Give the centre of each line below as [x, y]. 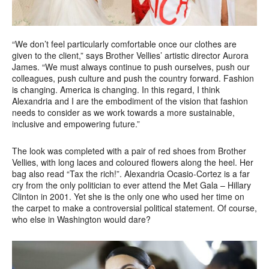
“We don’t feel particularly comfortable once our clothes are [124, 44]
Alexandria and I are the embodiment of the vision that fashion [130, 101]
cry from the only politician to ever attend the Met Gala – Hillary [131, 185]
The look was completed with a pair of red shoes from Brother [129, 150]
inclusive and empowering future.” [76, 123]
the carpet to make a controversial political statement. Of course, [134, 207]
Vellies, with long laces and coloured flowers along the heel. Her [133, 162]
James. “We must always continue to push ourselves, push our [131, 66]
